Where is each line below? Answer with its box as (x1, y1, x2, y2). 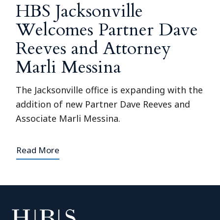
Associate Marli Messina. (16, 112, 121, 125)
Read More (16, 144, 60, 156)
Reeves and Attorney (16, 36, 171, 61)
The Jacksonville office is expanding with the (16, 84, 203, 96)
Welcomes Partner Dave (16, 18, 198, 42)
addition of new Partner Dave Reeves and (16, 98, 191, 110)
